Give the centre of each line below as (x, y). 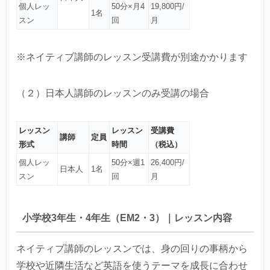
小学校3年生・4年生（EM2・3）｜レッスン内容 (127, 218)
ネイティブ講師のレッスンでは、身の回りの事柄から (132, 248)
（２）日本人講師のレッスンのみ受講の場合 (113, 93)
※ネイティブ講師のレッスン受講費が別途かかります (132, 57)
